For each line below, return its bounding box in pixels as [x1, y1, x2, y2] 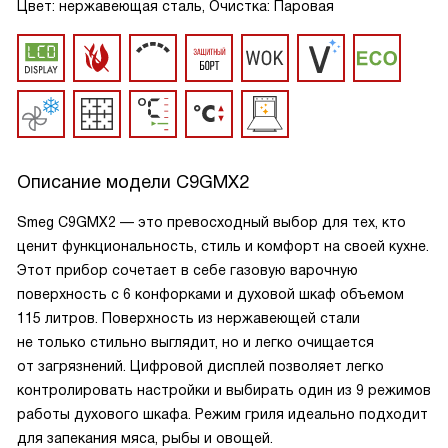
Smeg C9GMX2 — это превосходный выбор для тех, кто [17, 214, 406, 230]
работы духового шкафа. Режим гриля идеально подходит [17, 406, 428, 422]
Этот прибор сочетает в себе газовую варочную [17, 262, 358, 278]
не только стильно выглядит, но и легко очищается [17, 334, 374, 350]
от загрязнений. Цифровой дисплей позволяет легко [17, 358, 384, 374]
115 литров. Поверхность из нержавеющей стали [17, 310, 360, 326]
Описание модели [17, 172, 176, 192]
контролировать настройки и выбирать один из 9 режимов [17, 382, 431, 398]
